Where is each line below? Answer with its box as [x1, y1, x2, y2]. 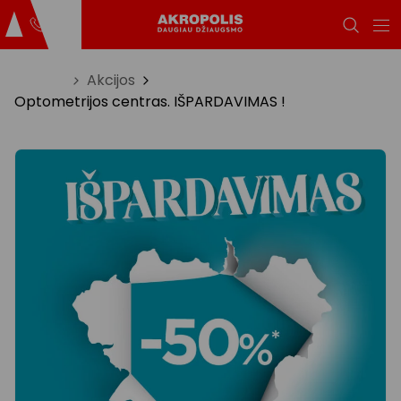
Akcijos [87, 70, 135, 90]
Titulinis [14, 70, 65, 90]
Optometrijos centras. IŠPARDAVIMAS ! [14, 91, 286, 112]
